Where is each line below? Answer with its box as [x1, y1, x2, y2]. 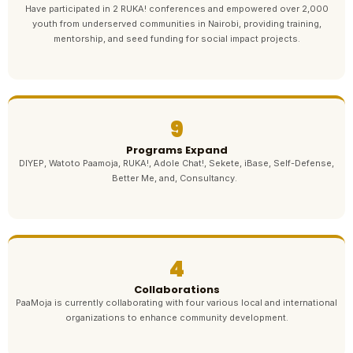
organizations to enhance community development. [65, 312, 288, 324]
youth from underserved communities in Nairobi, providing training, [32, 18, 321, 30]
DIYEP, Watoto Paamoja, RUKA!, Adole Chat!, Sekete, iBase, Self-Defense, [19, 158, 334, 169]
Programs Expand [125, 143, 228, 158]
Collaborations [133, 282, 220, 298]
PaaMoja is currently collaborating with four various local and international [16, 297, 337, 309]
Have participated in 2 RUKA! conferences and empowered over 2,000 [24, 3, 329, 15]
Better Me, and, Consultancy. [111, 173, 242, 184]
